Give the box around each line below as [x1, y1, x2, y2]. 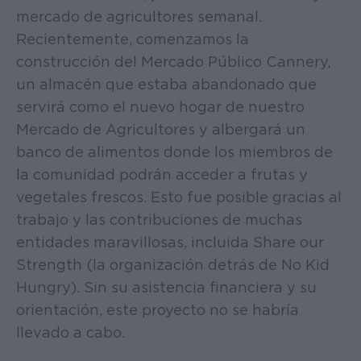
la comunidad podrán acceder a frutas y [16, 165, 308, 183]
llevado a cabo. [16, 323, 125, 341]
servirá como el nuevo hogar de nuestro [16, 98, 305, 115]
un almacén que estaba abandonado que [16, 75, 317, 93]
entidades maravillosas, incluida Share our [16, 233, 324, 251]
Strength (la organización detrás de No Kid [16, 255, 330, 273]
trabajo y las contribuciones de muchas [16, 210, 302, 228]
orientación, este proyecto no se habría [16, 301, 299, 318]
